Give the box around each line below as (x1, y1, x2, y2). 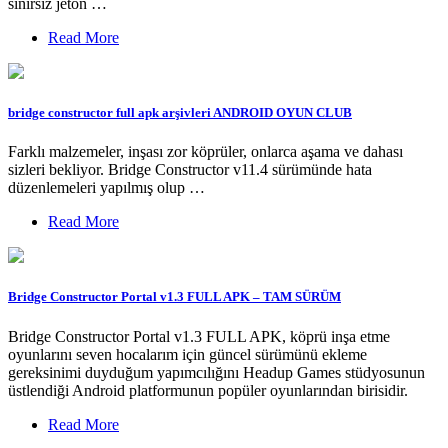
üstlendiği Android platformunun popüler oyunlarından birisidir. (8, 381, 408, 399)
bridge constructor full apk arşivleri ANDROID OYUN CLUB (8, 105, 352, 121)
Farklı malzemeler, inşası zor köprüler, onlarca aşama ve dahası (8, 143, 403, 161)
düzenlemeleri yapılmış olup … (8, 179, 205, 197)
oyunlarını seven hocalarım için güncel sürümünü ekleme (8, 345, 367, 363)
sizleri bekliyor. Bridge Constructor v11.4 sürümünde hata (8, 161, 372, 179)
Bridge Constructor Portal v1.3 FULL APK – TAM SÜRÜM (8, 289, 341, 305)
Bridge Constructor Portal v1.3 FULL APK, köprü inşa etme (8, 327, 390, 345)
